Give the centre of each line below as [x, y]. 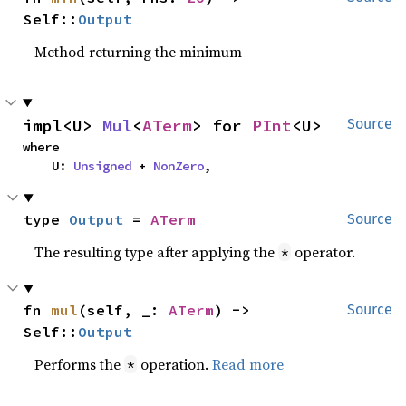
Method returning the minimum [139, 52]
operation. [175, 364]
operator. [324, 252]
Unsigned [102, 166]
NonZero [179, 166]
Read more [248, 364]
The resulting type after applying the [157, 252]
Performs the [80, 364]
